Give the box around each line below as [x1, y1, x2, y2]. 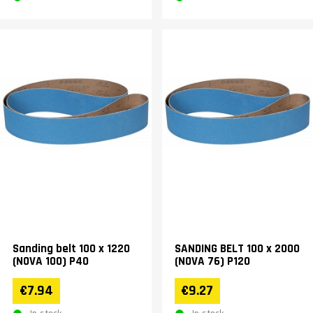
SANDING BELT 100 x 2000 [174, 241, 300, 257]
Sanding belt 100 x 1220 [13, 241, 130, 257]
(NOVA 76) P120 [174, 254, 250, 270]
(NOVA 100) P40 [13, 254, 89, 270]
